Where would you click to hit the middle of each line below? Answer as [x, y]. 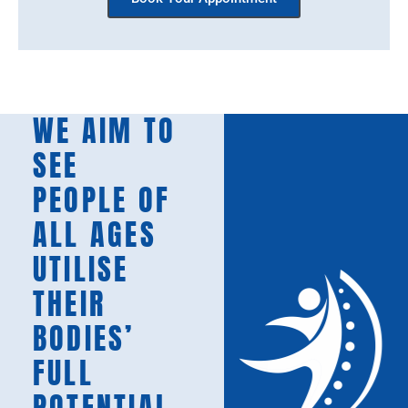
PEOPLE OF [102, 200]
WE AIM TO [104, 131]
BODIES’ [83, 339]
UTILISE [81, 270]
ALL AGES [94, 235]
